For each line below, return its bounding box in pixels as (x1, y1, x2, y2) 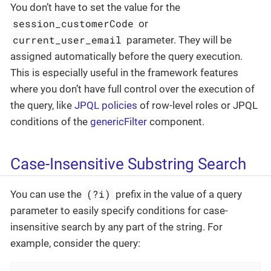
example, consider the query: (10, 237, 140, 250)
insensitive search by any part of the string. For (10, 221, 223, 233)
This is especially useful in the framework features (10, 66, 238, 79)
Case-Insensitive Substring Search (10, 155, 246, 174)
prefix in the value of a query (113, 188, 243, 201)
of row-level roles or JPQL (137, 99, 258, 111)
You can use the (10, 188, 84, 201)
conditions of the (10, 115, 90, 128)
